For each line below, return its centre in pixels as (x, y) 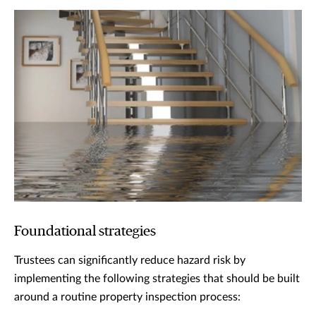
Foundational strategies (85, 231)
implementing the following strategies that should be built (157, 278)
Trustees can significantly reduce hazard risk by (130, 260)
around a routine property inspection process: (127, 297)
